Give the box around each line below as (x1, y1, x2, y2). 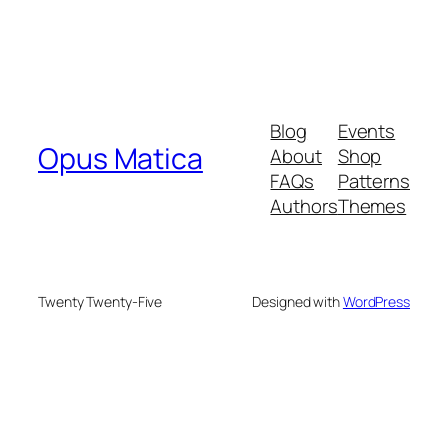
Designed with (252, 292, 343, 312)
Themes (337, 193, 407, 220)
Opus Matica (38, 138, 203, 178)
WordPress (342, 292, 410, 312)
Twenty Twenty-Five (38, 292, 163, 312)
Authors (270, 193, 338, 220)
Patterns (337, 168, 410, 195)
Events (337, 118, 396, 145)
